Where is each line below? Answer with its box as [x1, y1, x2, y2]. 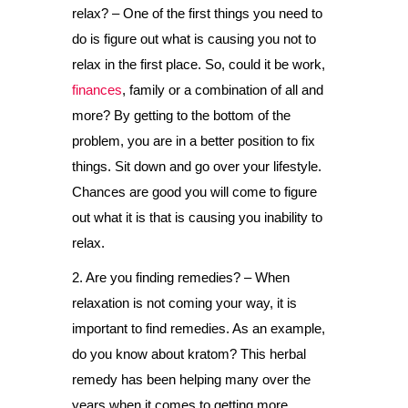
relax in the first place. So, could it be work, [72, 56, 325, 72]
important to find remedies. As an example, [72, 321, 325, 336]
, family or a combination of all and [122, 82, 323, 97]
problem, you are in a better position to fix [72, 133, 315, 148]
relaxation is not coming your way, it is [72, 295, 297, 311]
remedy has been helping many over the [72, 372, 311, 387]
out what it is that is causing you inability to [72, 209, 322, 225]
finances [72, 82, 122, 97]
